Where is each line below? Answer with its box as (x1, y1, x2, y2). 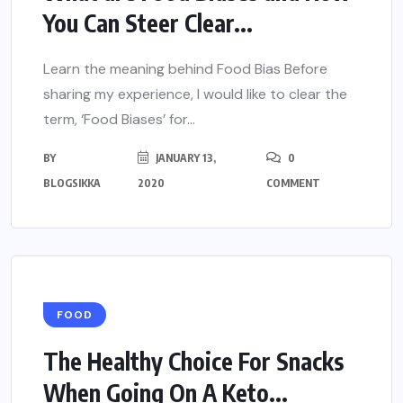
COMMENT (266, 176, 321, 191)
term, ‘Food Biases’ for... (43, 110, 195, 130)
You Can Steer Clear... (43, 8, 253, 39)
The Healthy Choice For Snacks (43, 346, 344, 377)
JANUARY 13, (152, 151, 216, 166)
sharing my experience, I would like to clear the (43, 85, 347, 104)
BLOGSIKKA (43, 176, 101, 191)
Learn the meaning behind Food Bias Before (43, 59, 327, 79)
